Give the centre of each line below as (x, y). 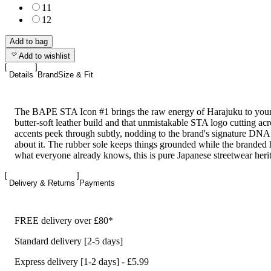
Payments (97, 183)
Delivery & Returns (42, 183)
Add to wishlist (44, 56)
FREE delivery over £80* (64, 220)
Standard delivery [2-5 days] (69, 241)
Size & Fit (76, 74)
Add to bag (29, 41)
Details (21, 74)
